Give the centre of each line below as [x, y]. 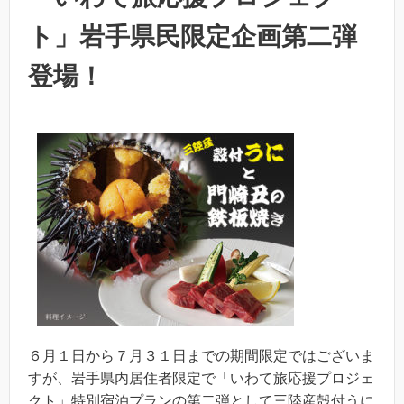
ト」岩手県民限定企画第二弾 [193, 37]
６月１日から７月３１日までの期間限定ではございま [201, 356]
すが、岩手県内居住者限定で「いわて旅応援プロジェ [201, 378]
